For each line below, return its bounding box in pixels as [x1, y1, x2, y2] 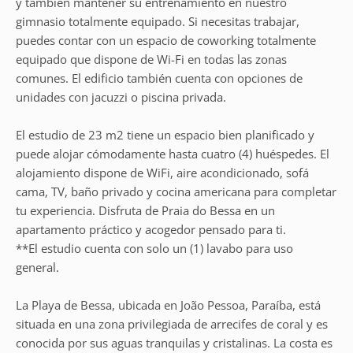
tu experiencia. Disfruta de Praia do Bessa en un [16, 203, 275, 218]
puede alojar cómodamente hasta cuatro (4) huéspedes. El [16, 146, 329, 162]
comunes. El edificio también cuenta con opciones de [16, 70, 303, 86]
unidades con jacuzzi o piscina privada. [16, 89, 226, 105]
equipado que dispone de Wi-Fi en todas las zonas [16, 51, 287, 67]
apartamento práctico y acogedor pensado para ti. [16, 221, 286, 237]
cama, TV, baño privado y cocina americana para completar [16, 184, 336, 199]
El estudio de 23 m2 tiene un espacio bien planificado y [16, 127, 314, 143]
